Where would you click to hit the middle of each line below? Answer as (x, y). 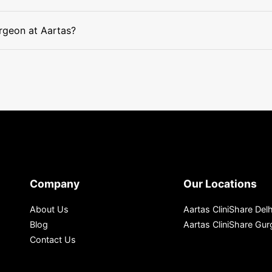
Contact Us (53, 240)
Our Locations (220, 184)
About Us (49, 209)
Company (55, 184)
